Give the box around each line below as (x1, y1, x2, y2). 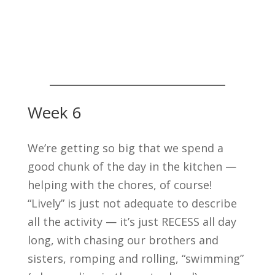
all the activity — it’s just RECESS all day (27, 214, 236, 229)
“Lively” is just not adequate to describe (27, 195, 237, 211)
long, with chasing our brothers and (27, 232, 219, 247)
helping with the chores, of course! (27, 177, 212, 192)
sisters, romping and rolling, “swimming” (27, 250, 244, 266)
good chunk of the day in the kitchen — (27, 158, 236, 174)
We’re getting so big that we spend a (27, 140, 223, 155)
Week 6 (27, 101, 82, 123)
